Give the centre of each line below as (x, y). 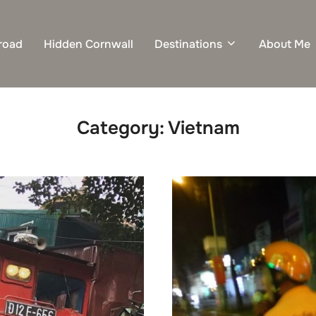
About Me (285, 44)
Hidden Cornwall (89, 44)
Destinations (188, 44)
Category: (122, 128)
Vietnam (203, 128)
